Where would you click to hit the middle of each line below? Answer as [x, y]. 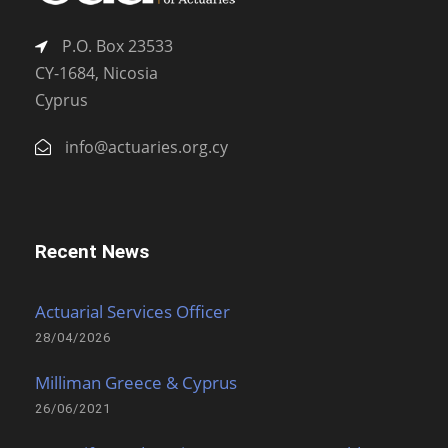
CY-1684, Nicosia [96, 73]
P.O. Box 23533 [115, 46]
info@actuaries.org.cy [144, 147]
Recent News [92, 252]
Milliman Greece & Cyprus [136, 383]
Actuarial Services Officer [132, 312]
